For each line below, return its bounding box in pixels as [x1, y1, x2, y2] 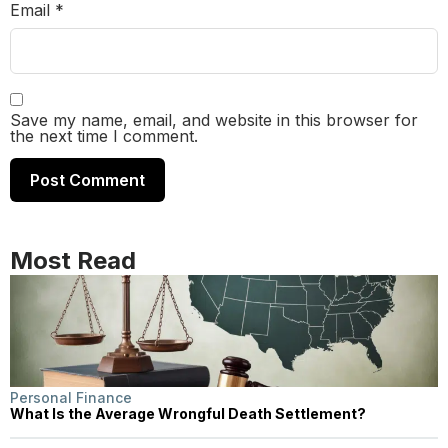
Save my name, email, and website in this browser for [10, 109, 418, 130]
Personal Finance [10, 388, 132, 406]
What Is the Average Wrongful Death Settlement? [10, 404, 366, 422]
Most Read [10, 245, 136, 275]
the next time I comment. [10, 125, 198, 146]
